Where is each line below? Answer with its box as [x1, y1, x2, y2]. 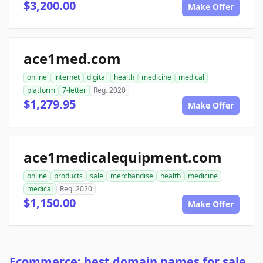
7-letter [62, 85, 86, 96]
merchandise [110, 171, 153, 181]
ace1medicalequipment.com [23, 147, 222, 167]
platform [27, 85, 55, 96]
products [54, 171, 83, 181]
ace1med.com [23, 49, 121, 69]
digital [87, 72, 107, 83]
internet [54, 72, 80, 83]
